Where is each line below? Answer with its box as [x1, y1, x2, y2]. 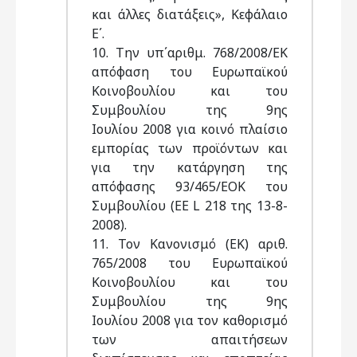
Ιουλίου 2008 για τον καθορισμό [92, 312, 288, 329]
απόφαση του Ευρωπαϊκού [92, 63, 288, 80]
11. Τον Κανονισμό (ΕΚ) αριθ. [92, 235, 288, 253]
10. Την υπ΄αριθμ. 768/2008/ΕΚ [92, 44, 288, 61]
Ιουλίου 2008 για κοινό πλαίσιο [92, 120, 288, 138]
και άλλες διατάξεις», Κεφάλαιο [92, 6, 288, 23]
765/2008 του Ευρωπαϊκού [92, 254, 288, 272]
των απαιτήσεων [92, 331, 288, 348]
